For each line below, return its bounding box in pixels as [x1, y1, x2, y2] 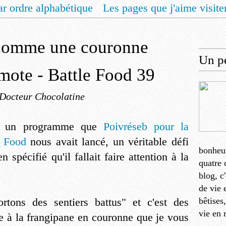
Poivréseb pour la [103, 120, 189, 133]
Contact [175, 21, 210, 33]
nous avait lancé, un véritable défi [30, 135, 189, 148]
